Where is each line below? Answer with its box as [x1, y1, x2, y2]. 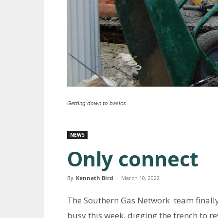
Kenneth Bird [76, 174, 113, 182]
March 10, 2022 [121, 174, 160, 182]
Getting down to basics [67, 100, 126, 107]
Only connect [67, 145, 199, 172]
